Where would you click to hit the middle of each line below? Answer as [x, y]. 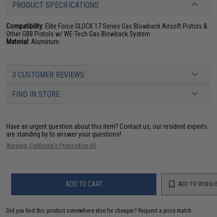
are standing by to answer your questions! [64, 134]
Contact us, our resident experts [164, 126]
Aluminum [45, 41]
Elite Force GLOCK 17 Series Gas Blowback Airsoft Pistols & [126, 26]
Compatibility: [25, 26]
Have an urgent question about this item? [63, 126]
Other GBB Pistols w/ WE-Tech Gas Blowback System [78, 34]
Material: [18, 41]
